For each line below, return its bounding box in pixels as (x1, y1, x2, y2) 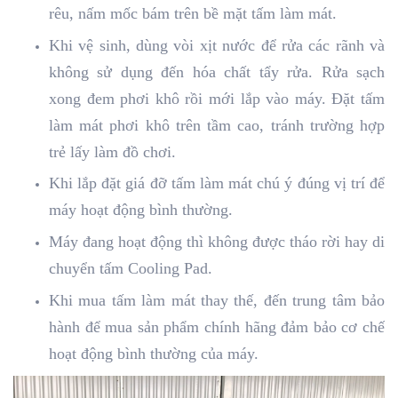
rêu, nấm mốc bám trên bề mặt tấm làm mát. (49, 4, 337, 23)
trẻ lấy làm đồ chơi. (49, 142, 176, 161)
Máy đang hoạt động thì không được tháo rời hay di (49, 232, 385, 251)
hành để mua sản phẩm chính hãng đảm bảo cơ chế (49, 317, 385, 336)
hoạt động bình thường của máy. (49, 344, 259, 362)
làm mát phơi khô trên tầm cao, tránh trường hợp (49, 115, 385, 134)
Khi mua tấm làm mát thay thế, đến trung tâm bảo (49, 291, 385, 309)
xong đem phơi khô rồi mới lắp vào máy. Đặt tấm (49, 89, 385, 107)
